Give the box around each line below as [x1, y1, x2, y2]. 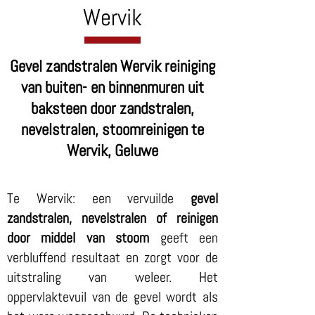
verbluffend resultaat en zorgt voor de [7, 248, 218, 266]
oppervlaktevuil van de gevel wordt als [7, 288, 218, 306]
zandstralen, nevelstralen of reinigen [7, 209, 218, 227]
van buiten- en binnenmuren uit [21, 77, 204, 98]
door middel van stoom [7, 229, 150, 247]
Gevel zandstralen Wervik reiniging [10, 56, 215, 77]
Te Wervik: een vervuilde [7, 189, 191, 207]
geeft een [149, 229, 219, 247]
